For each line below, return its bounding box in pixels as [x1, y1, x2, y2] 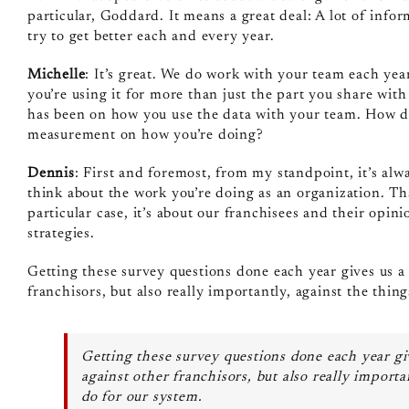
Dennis [26, 165, 75, 181]
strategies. [26, 225, 95, 241]
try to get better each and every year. [26, 28, 275, 44]
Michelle [26, 67, 86, 82]
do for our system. [80, 389, 203, 404]
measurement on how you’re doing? [26, 127, 264, 142]
